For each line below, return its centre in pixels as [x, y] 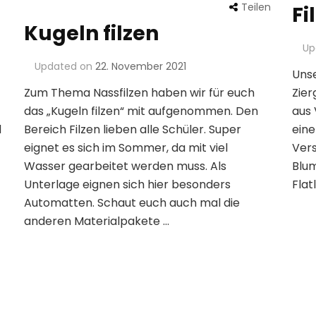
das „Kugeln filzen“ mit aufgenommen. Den [141, 111]
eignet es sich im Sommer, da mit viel [126, 148]
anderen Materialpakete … [96, 221]
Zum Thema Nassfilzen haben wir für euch [139, 93]
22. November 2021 [140, 67]
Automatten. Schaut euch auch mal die [132, 203]
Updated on [65, 67]
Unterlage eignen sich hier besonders [127, 185]
